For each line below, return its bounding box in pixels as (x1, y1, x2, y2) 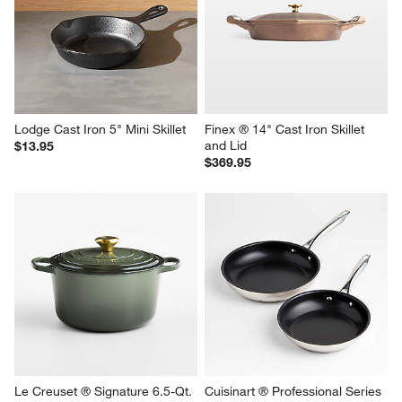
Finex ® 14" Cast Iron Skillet (205, 121, 368, 138)
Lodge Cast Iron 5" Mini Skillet (14, 121, 187, 138)
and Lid (205, 137, 247, 154)
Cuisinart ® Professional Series (205, 383, 385, 400)
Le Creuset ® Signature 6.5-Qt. (14, 383, 197, 400)
